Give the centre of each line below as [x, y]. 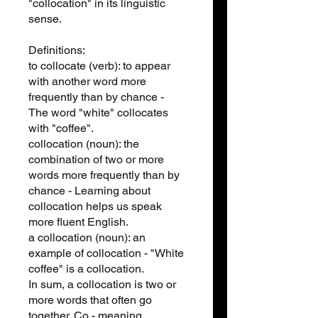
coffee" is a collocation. [86, 268]
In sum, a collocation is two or [102, 284]
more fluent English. [78, 221]
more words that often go [90, 300]
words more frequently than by [104, 175]
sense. [45, 18]
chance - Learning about [89, 190]
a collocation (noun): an [87, 237]
